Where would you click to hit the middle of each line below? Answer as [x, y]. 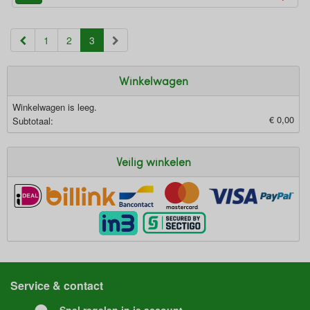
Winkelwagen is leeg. [55, 107]
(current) [113, 39]
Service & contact [57, 285]
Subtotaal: [33, 121]
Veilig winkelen [153, 162]
